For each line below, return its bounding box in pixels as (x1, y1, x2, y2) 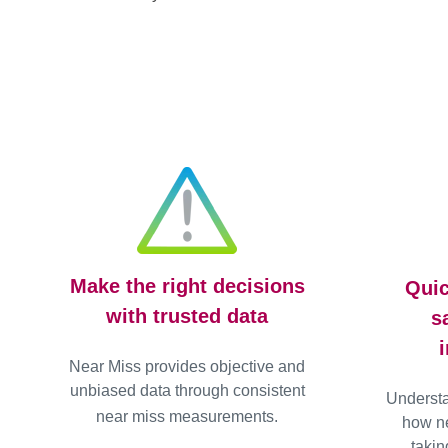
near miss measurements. (96, 408, 279, 426)
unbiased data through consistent (69, 382, 305, 400)
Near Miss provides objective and (69, 358, 306, 376)
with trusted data (106, 305, 269, 328)
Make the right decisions (69, 275, 305, 298)
